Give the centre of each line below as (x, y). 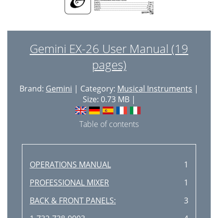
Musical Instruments (155, 89)
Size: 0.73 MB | (109, 99)
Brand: (33, 89)
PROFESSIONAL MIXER (69, 182)
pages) (109, 64)
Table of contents (109, 124)
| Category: (95, 89)
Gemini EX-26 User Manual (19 (109, 48)
